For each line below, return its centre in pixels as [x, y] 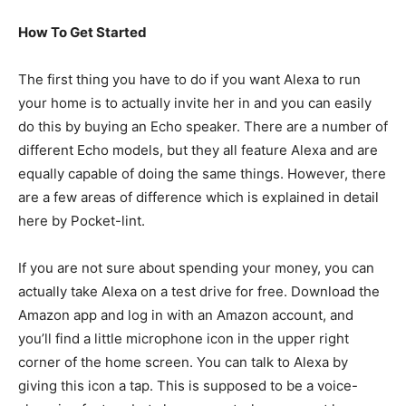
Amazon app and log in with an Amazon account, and [186, 315]
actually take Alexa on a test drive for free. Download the [199, 291]
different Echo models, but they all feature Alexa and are [198, 150]
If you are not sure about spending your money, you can [196, 268]
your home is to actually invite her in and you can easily [195, 103]
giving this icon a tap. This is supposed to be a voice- [188, 386]
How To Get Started [82, 32]
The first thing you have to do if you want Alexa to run [189, 79]
